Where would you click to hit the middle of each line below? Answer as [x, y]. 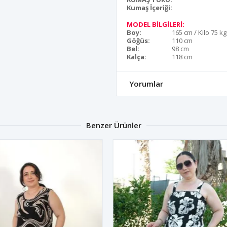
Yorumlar [146, 84]
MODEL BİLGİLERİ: [156, 24]
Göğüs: [138, 41]
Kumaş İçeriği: [149, 8]
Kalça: [137, 57]
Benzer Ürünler [113, 125]
